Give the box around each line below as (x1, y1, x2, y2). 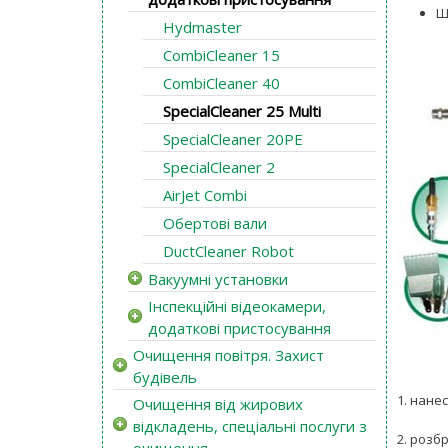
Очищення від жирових (133, 393, 303, 414)
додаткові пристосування (148, 317, 331, 338)
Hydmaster (163, 16, 242, 37)
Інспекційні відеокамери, (148, 295, 326, 316)
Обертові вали (163, 212, 267, 233)
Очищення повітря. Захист (133, 344, 324, 365)
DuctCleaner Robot (163, 240, 294, 261)
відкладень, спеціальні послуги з (133, 415, 367, 436)
